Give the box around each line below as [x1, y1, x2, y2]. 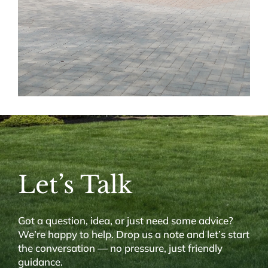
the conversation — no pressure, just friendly [17, 241, 223, 254]
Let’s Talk [17, 169, 133, 200]
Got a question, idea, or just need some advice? [17, 214, 233, 227]
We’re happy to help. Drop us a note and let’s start [17, 227, 249, 240]
